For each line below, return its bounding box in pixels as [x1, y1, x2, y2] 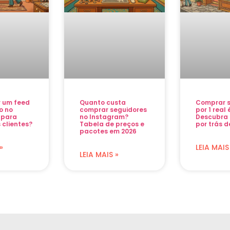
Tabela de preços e [80, 119, 144, 128]
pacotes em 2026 [80, 126, 137, 136]
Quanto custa [80, 98, 126, 107]
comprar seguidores [80, 105, 147, 114]
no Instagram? [80, 112, 128, 121]
